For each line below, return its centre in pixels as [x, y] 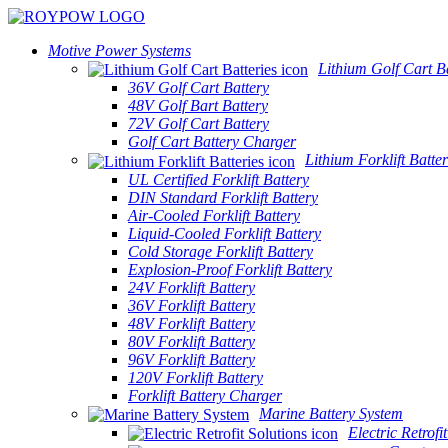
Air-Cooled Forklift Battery [214, 215]
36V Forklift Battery [191, 305]
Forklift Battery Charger [205, 395]
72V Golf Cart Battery [198, 124]
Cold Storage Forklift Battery [220, 251]
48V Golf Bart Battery [198, 106]
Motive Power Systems [119, 50]
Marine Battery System [331, 413]
